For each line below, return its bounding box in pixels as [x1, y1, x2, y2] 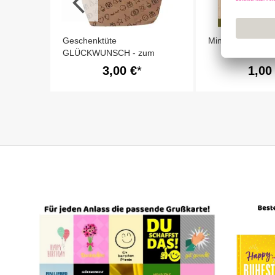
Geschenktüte [63, 36, 117, 45]
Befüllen [63, 60, 94, 70]
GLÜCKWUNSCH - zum [63, 48, 155, 58]
